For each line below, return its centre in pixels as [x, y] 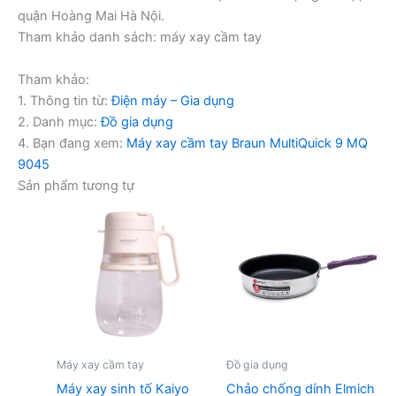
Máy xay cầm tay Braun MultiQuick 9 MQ [247, 143]
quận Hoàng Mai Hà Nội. [91, 16]
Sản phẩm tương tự [76, 185]
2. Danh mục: [59, 122]
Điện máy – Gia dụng [173, 100]
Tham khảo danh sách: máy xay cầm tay [140, 38]
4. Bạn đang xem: [72, 143]
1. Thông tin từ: [65, 100]
